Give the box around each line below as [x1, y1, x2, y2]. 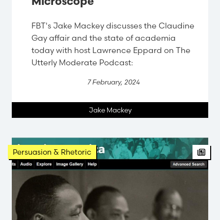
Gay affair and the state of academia [31, 33, 176, 43]
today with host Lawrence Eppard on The [31, 45, 191, 55]
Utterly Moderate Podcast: [31, 57, 135, 68]
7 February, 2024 [87, 78, 140, 87]
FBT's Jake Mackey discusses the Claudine [31, 21, 194, 31]
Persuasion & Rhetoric [13, 147, 91, 157]
